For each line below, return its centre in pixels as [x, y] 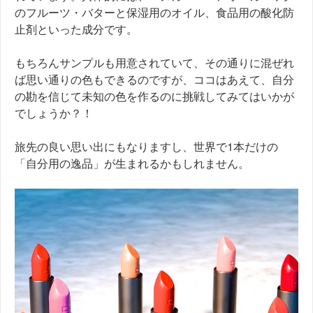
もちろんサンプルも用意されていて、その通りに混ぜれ [154, 63]
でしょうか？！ [54, 113]
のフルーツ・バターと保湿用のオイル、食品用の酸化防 [154, 13]
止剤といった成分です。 [76, 29]
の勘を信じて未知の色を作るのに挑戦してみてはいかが [154, 96]
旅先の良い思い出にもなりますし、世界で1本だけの [146, 147]
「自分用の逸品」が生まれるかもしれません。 [132, 163]
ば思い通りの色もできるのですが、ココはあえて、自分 [154, 80]
